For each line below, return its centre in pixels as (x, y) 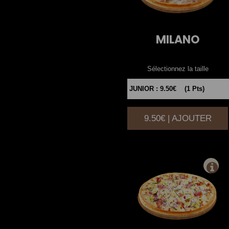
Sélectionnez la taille (178, 68)
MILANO (178, 39)
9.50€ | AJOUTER (178, 118)
